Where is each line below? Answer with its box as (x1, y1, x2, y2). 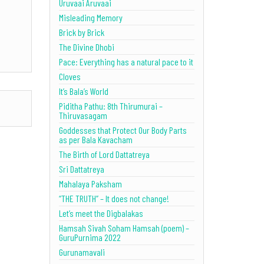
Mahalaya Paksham (58, 177, 122, 189)
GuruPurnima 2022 (58, 231, 121, 243)
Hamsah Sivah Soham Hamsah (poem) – (58, 222, 189, 233)
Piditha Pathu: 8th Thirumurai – (58, 100, 163, 111)
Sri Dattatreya (58, 163, 104, 174)
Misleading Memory (58, 11, 123, 23)
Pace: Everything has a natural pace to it (58, 55, 193, 67)
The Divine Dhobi (58, 41, 114, 52)
